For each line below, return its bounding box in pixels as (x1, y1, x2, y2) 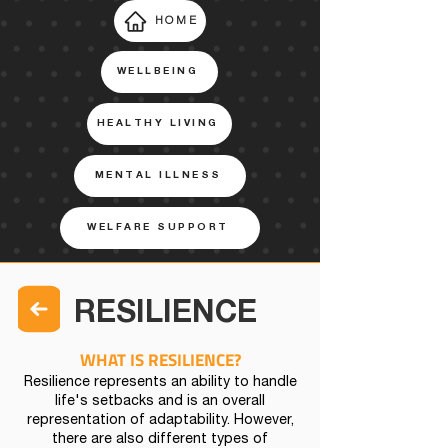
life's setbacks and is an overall (55, 395, 265, 409)
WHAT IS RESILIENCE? (79, 347, 241, 373)
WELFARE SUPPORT (87, 223, 229, 233)
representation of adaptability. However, (26, 414, 294, 428)
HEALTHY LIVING (96, 119, 219, 129)
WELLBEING (116, 67, 199, 77)
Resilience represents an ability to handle (23, 376, 297, 390)
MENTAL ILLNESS (94, 171, 222, 181)
